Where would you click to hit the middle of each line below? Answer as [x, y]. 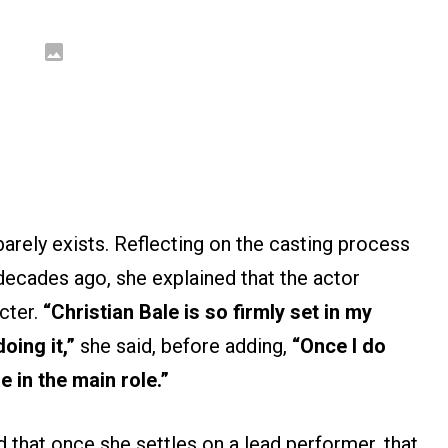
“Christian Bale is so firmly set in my [207, 312]
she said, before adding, [183, 346]
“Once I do [339, 346]
